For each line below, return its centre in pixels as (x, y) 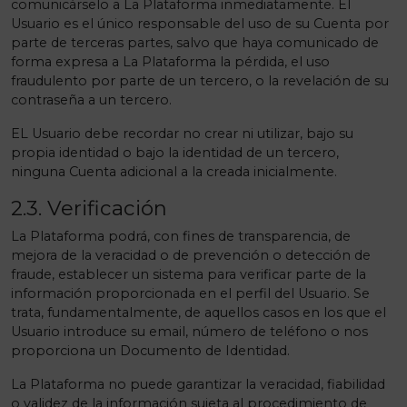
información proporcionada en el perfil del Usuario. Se (190, 293)
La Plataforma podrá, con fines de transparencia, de (181, 236)
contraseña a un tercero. (91, 100)
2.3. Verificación (89, 208)
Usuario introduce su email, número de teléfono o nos (189, 332)
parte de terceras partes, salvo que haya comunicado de (195, 43)
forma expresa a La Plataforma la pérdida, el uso (170, 62)
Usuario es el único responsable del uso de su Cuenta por (200, 24)
